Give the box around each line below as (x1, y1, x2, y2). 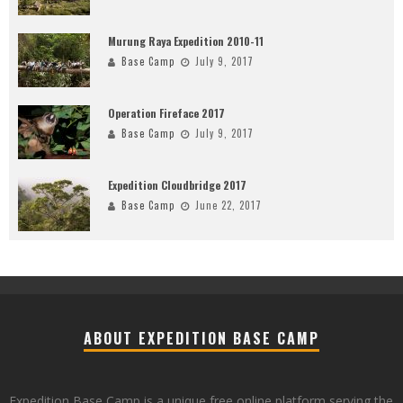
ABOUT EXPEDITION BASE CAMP (84, 327, 319, 350)
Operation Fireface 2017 (108, 105, 225, 121)
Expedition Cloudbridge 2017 (108, 177, 246, 193)
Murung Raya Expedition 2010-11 (108, 33, 264, 49)
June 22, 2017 (195, 198, 262, 213)
